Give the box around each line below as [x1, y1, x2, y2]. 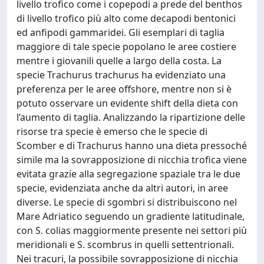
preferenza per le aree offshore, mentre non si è [16, 82, 232, 95]
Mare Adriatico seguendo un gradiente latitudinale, [16, 210, 245, 223]
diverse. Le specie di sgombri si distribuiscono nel [16, 196, 237, 209]
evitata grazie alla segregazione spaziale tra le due [16, 167, 240, 180]
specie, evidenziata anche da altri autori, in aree [16, 181, 228, 194]
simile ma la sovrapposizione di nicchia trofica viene [16, 153, 247, 166]
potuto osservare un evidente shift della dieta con [16, 97, 238, 110]
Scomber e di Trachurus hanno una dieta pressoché [16, 139, 247, 152]
